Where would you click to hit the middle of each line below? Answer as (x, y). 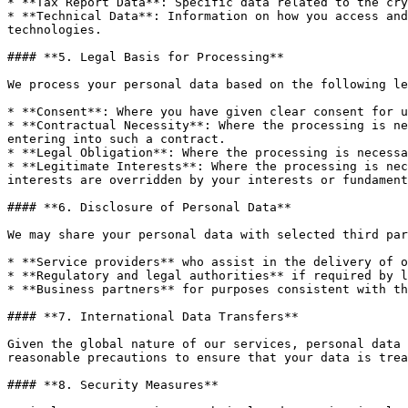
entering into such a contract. (117, 139)
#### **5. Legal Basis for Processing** (146, 57)
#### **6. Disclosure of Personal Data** (149, 207)
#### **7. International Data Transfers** (153, 316)
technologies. (55, 30)
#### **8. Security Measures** (113, 385)
